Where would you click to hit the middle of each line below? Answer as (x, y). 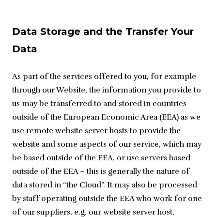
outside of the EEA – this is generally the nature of (101, 172)
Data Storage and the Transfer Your (103, 32)
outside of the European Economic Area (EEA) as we (106, 117)
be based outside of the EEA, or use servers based (101, 158)
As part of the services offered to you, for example (104, 77)
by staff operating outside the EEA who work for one (107, 199)
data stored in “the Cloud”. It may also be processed (105, 185)
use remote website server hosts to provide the (96, 131)
